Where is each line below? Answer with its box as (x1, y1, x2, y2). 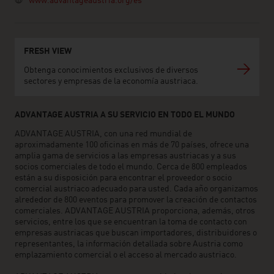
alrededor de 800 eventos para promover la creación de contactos (15, 196, 257, 204)
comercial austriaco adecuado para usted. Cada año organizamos (15, 185, 258, 193)
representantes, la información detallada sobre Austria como (15, 240, 243, 248)
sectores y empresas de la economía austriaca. (24, 77, 198, 86)
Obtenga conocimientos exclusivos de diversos (24, 66, 198, 75)
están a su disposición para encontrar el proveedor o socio (15, 174, 232, 182)
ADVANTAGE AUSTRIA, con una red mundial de (15, 130, 192, 138)
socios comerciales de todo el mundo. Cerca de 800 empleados (15, 163, 247, 171)
